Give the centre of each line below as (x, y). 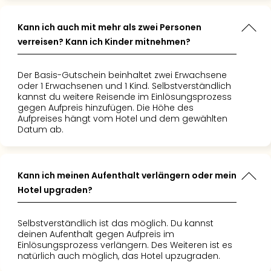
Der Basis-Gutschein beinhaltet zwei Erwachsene (122, 75)
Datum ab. (41, 129)
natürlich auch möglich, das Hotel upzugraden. (119, 256)
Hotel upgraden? (55, 190)
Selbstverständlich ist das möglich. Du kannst (116, 223)
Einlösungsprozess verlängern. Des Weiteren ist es (125, 245)
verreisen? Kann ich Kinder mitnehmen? (104, 42)
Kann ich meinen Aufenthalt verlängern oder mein (127, 175)
